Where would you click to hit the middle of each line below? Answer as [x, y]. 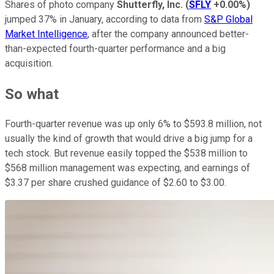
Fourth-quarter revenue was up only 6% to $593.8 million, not [133, 124]
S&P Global [228, 19]
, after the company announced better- [168, 34]
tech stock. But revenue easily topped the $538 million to [126, 154]
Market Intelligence [46, 34]
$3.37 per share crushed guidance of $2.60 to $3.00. [117, 183]
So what [32, 94]
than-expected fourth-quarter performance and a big [115, 48]
